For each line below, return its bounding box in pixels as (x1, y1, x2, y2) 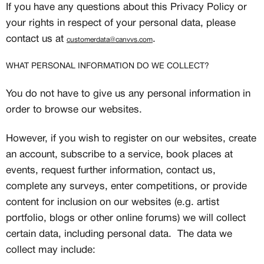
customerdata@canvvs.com (67, 37, 153, 43)
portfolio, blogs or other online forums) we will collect (6, 214, 246, 223)
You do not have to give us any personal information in (6, 90, 250, 98)
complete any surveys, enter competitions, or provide (6, 182, 247, 191)
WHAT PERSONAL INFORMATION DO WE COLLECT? (6, 62, 209, 70)
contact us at (6, 35, 67, 44)
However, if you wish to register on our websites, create (6, 134, 256, 143)
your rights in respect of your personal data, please (6, 19, 236, 28)
